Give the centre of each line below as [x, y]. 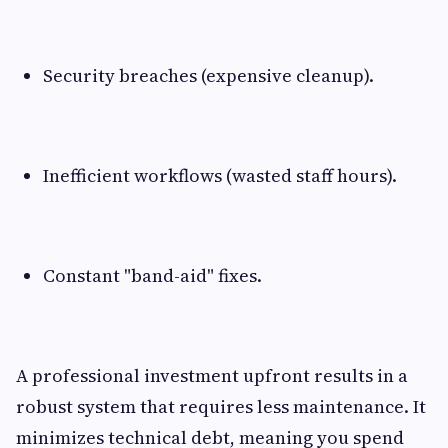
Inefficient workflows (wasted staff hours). [220, 176]
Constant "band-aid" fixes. [152, 276]
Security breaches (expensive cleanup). [208, 76]
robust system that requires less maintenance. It [221, 407]
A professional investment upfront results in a [212, 376]
